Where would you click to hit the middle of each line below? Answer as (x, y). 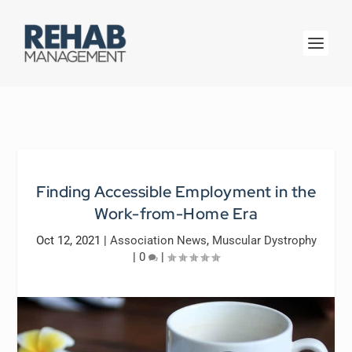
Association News (158, 240)
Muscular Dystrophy (264, 240)
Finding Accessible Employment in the (176, 192)
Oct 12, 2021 (68, 240)
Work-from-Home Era (176, 214)
